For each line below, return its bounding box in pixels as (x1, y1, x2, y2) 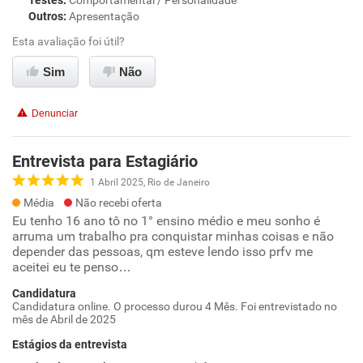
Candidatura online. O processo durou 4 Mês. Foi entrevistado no (12, 300, 337, 313)
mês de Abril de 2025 (12, 313, 116, 326)
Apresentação (69, 10, 139, 23)
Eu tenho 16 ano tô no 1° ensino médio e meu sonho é (12, 213, 320, 228)
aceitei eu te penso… (12, 259, 131, 275)
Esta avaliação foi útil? (12, 35, 125, 48)
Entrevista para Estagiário (12, 152, 198, 171)
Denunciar (32, 108, 78, 119)
